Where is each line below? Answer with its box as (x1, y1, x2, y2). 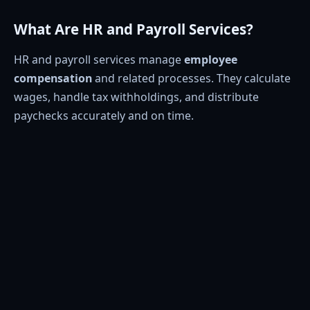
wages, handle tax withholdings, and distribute (14, 89, 259, 104)
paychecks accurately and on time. (14, 107, 194, 123)
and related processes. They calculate (92, 70, 291, 86)
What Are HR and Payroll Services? (14, 19, 253, 39)
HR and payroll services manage (14, 51, 184, 67)
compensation (14, 70, 92, 86)
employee (184, 51, 237, 67)
